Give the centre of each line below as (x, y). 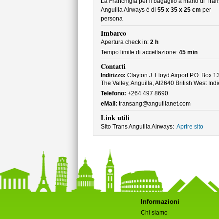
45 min (188, 52)
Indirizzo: (113, 75)
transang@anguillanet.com (154, 104)
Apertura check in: (125, 42)
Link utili (115, 118)
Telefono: (113, 93)
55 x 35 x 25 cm (179, 10)
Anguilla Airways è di (129, 10)
